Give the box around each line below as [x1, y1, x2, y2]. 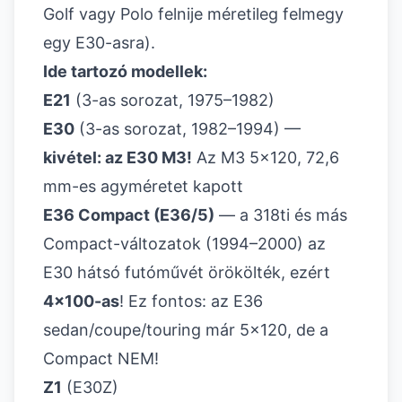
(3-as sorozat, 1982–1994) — [74, 119, 301, 139]
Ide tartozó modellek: [43, 62, 207, 82]
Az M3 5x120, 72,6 [192, 148, 339, 168]
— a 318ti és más [214, 205, 347, 225]
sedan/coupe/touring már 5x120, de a [43, 320, 328, 340]
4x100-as [43, 292, 119, 311]
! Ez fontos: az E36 [119, 292, 263, 311]
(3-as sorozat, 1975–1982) [71, 91, 275, 110]
